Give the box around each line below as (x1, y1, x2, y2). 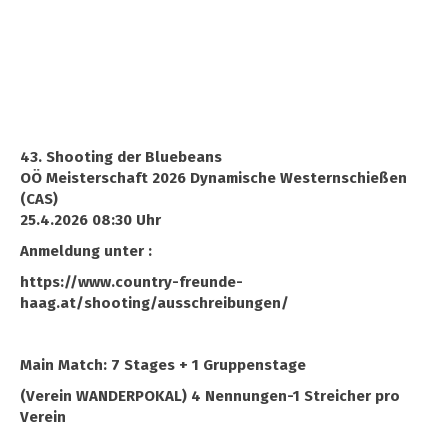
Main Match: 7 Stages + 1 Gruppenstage (20, 356, 306, 374)
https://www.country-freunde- (20, 273, 243, 291)
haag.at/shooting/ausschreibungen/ (20, 294, 289, 312)
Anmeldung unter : (20, 242, 156, 260)
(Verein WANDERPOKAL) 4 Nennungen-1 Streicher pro (20, 387, 400, 405)
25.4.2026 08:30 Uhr (20, 211, 161, 229)
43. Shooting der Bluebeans (20, 148, 222, 166)
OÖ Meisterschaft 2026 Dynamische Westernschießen (20, 169, 407, 187)
